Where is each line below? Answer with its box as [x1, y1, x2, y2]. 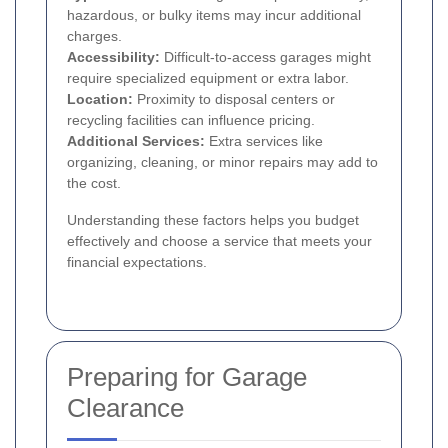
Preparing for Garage [67, 361, 307, 392]
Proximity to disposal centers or [133, 90, 335, 107]
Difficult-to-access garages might [160, 48, 371, 65]
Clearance [67, 392, 184, 423]
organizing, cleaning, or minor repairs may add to [67, 153, 378, 170]
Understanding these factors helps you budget [67, 211, 359, 228]
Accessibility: [67, 48, 160, 65]
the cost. [67, 174, 121, 191]
